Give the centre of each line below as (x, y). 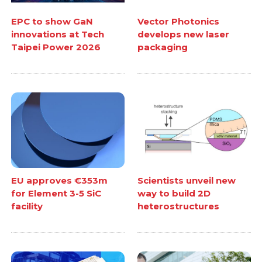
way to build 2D (174, 193)
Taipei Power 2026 (56, 47)
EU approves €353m (60, 180)
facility (27, 206)
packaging (163, 47)
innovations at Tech (58, 34)
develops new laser (183, 34)
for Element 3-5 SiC (56, 193)
